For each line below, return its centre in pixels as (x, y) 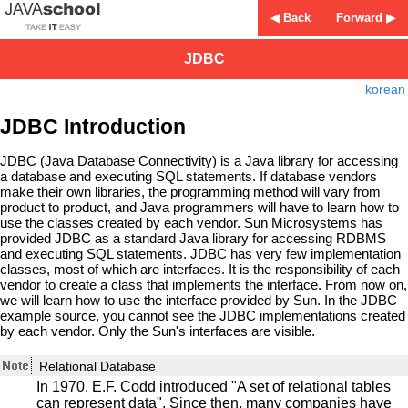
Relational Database (97, 366)
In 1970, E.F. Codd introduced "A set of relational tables (214, 386)
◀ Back (291, 18)
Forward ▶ (366, 18)
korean (385, 89)
